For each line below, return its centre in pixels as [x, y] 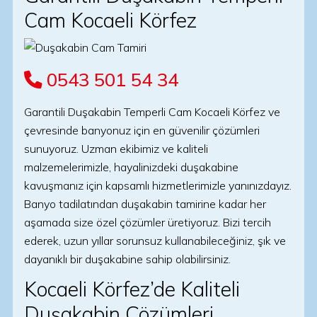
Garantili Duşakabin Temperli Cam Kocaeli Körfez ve [152, 112]
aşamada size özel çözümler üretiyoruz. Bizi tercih [148, 222]
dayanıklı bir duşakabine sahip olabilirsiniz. [127, 259]
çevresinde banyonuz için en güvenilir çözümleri [142, 130]
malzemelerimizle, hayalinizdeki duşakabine [131, 167]
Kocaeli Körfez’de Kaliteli [132, 289]
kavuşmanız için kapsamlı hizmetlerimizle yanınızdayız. [158, 185]
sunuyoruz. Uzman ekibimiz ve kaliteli [116, 149]
